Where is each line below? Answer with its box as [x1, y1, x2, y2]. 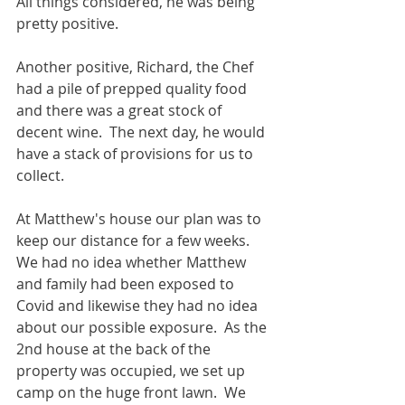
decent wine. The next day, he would [16, 122, 268, 142]
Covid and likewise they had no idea [16, 296, 261, 316]
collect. [16, 165, 68, 185]
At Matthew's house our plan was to [16, 209, 265, 229]
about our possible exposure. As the [16, 317, 270, 337]
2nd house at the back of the [16, 339, 214, 359]
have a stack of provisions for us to [16, 144, 257, 164]
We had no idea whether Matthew [16, 252, 250, 272]
